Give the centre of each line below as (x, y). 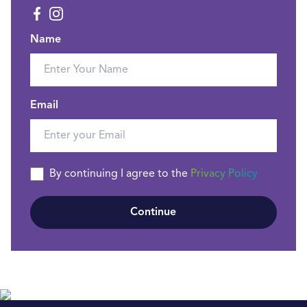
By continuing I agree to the (119, 174)
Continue (153, 212)
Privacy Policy (224, 174)
